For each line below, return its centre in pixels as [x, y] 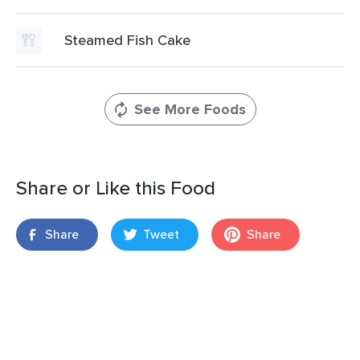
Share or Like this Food [116, 188]
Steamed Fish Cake [127, 40]
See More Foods [190, 109]
